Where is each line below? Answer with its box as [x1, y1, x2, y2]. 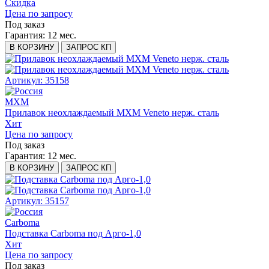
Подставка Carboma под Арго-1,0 [5, 228, 141, 239]
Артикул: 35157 [5, 196, 69, 207]
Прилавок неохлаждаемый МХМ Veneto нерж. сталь [5, 107, 219, 118]
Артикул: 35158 [5, 75, 69, 86]
